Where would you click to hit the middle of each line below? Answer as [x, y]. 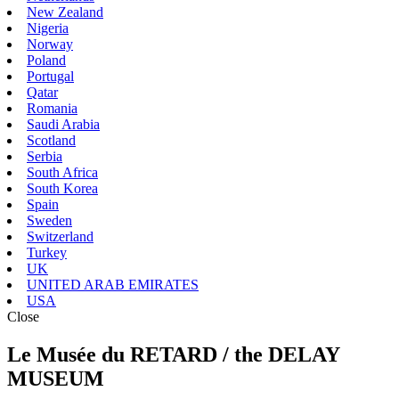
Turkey [47, 252]
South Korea [62, 188]
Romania [52, 108]
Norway [50, 44]
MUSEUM [56, 378]
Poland [46, 60]
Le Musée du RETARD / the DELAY [173, 354]
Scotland [51, 140]
